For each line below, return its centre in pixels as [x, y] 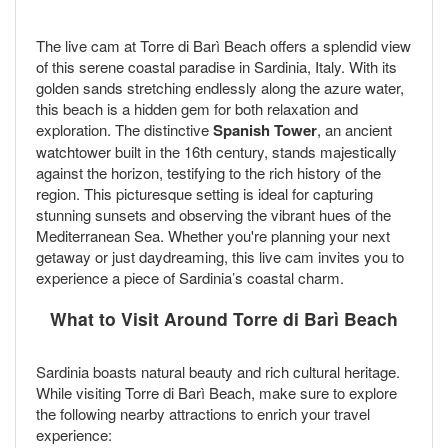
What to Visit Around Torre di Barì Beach [224, 318]
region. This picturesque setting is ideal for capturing [204, 194]
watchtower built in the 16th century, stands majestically [216, 152]
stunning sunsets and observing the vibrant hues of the [213, 215]
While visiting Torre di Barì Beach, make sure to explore [216, 392]
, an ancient [354, 130]
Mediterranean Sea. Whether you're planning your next [213, 236]
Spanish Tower [265, 130]
